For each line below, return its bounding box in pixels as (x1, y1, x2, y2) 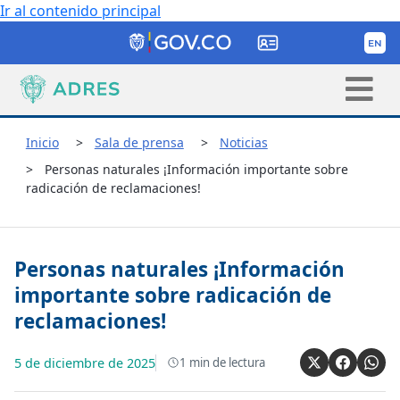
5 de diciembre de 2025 (14, 354, 155, 371)
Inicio (25, 133, 59, 151)
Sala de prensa (94, 133, 184, 151)
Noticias (219, 133, 268, 151)
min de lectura (187, 354, 265, 371)
